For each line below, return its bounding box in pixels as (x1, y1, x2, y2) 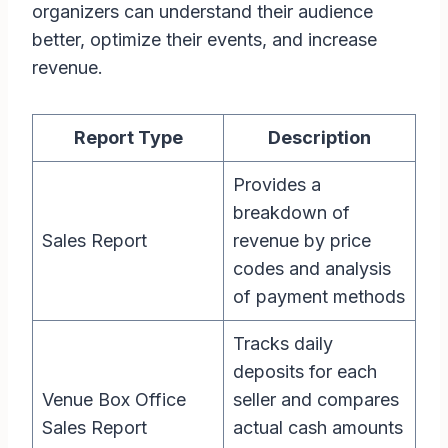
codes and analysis (233, 258, 391, 280)
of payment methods (233, 286, 405, 308)
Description (268, 127, 371, 149)
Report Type (73, 127, 183, 149)
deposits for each (233, 361, 377, 383)
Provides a (233, 174, 321, 196)
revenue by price (233, 230, 371, 252)
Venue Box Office (42, 389, 186, 411)
